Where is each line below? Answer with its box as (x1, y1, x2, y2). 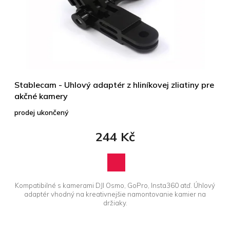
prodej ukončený (14, 107, 69, 117)
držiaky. (103, 198, 127, 207)
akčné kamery (14, 90, 68, 101)
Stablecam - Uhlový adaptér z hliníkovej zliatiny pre (14, 79, 214, 90)
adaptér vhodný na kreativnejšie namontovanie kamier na (24, 189, 206, 198)
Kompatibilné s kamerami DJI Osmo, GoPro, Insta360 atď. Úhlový (15, 181, 215, 189)
